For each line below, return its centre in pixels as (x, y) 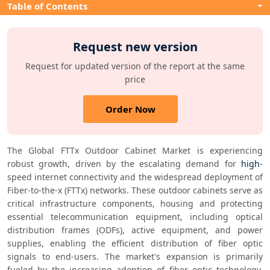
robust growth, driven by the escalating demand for (124, 164)
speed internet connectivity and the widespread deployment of (135, 177)
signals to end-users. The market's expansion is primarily (135, 257)
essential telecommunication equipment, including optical (135, 217)
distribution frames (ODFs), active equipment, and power (135, 230)
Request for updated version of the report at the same (135, 66)
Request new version (135, 47)
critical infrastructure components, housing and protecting (135, 204)
